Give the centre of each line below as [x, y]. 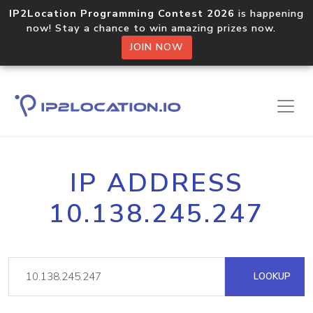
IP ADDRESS [156, 183]
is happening [269, 13]
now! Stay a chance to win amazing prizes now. [156, 28]
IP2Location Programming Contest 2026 [122, 13]
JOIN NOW [156, 47]
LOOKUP [271, 276]
